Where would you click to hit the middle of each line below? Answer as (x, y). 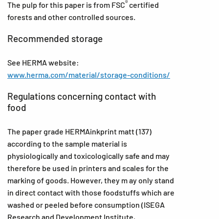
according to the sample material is (67, 143)
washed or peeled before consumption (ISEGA (86, 205)
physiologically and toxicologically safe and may (88, 156)
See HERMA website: (43, 62)
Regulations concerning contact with (82, 96)
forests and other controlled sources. (72, 17)
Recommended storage (55, 38)
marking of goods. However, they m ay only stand (91, 180)
